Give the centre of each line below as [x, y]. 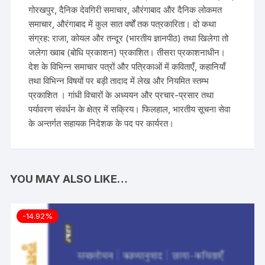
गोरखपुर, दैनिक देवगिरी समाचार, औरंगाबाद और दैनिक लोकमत [125, 10]
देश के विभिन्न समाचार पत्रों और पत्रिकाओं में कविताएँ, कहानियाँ [127, 67]
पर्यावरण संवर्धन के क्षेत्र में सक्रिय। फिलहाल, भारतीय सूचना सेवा [130, 109]
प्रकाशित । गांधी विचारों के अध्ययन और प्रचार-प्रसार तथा [121, 95]
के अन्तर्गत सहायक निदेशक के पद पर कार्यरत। [101, 124]
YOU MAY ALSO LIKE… [69, 179]
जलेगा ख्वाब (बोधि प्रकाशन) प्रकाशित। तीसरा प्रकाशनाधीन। [127, 53]
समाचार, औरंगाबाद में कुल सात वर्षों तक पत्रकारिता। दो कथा [122, 24]
